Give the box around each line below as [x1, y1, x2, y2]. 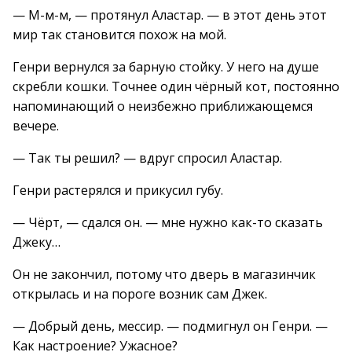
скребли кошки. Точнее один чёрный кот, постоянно [13, 78, 339, 95]
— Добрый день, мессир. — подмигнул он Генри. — [13, 317, 328, 335]
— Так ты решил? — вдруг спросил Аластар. [13, 149, 282, 167]
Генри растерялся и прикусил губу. [13, 181, 223, 199]
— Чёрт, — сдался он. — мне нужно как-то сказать [13, 214, 323, 231]
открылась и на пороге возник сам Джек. [13, 285, 267, 302]
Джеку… [13, 233, 60, 251]
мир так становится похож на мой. [13, 26, 226, 43]
